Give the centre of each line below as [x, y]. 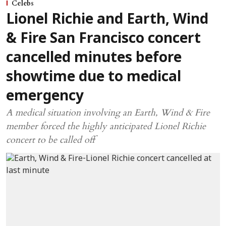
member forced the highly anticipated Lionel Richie [106, 127]
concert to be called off [50, 140]
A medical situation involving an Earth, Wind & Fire [108, 113]
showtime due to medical [94, 78]
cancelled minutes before [94, 59]
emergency [45, 97]
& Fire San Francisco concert [103, 40]
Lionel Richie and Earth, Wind [107, 20]
